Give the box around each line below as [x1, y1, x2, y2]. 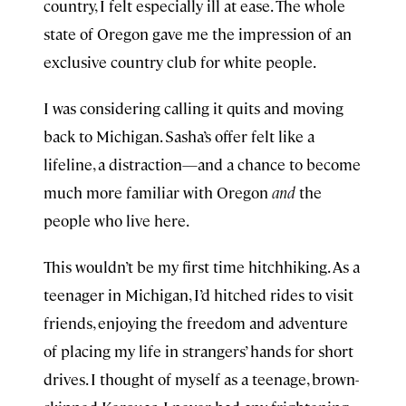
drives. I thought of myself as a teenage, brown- [43, 369, 359, 389]
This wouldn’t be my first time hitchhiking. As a [43, 256, 360, 276]
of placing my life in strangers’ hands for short [43, 341, 353, 361]
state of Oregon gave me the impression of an [43, 24, 352, 43]
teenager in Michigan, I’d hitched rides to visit [43, 285, 353, 304]
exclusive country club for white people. [43, 52, 316, 72]
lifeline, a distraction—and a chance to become [43, 154, 361, 174]
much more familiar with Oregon [43, 182, 272, 202]
